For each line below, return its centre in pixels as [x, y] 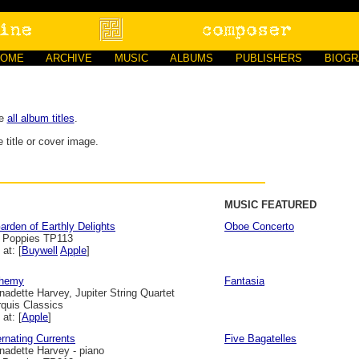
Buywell [40, 250]
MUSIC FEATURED [270, 205]
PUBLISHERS [269, 58]
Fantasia [244, 281]
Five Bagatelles [260, 339]
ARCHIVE [69, 58]
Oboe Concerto [259, 226]
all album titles [40, 119]
